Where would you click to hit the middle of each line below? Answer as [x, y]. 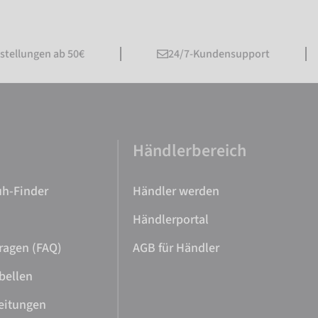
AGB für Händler [176, 248]
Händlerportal [171, 220]
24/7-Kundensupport [196, 54]
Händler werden [176, 191]
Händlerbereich [190, 151]
